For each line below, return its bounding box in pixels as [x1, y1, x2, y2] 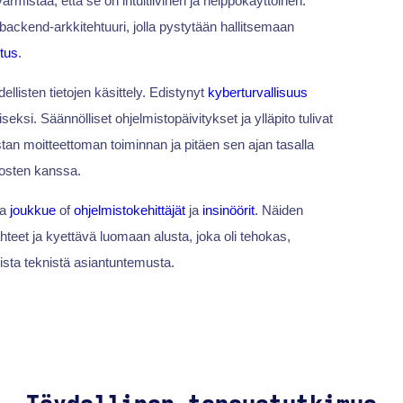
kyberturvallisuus [207, 85, 308, 101]
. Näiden [254, 202, 303, 219]
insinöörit [201, 202, 255, 219]
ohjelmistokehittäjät [73, 202, 185, 219]
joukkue [9, 202, 56, 219]
